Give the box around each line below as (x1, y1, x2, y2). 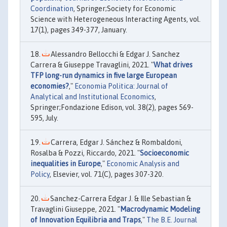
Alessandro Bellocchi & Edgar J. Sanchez (49, 50, 180, 58)
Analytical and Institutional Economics (30, 92, 155, 101)
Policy (30, 170, 50, 178)
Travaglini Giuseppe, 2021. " (30, 205, 120, 213)
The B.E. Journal (146, 215, 197, 224)
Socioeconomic (140, 148, 189, 157)
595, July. (30, 113, 58, 122)
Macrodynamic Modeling (120, 205, 200, 213)
